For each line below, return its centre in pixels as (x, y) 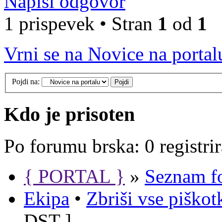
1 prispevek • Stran (81, 24)
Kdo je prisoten (69, 114)
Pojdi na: (26, 81)
